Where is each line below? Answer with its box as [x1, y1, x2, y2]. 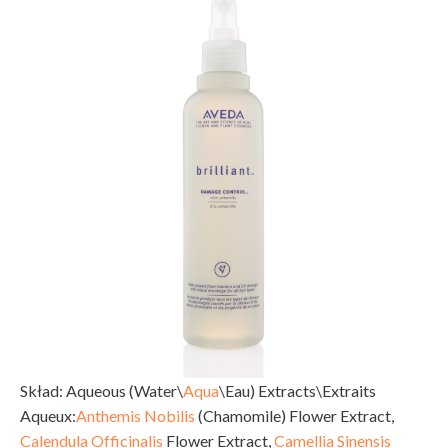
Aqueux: [20, 405, 76, 425]
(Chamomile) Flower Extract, [195, 405, 394, 425]
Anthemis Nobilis [76, 405, 195, 425]
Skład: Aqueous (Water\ [20, 380, 183, 400]
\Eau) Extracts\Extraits [219, 380, 376, 400]
